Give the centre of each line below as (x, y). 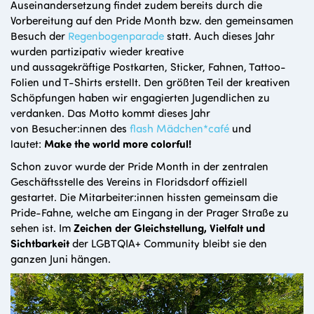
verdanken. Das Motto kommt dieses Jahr (110, 112)
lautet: (26, 143)
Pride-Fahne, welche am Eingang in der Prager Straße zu (150, 212)
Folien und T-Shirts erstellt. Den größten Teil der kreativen (150, 81)
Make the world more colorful (116, 143)
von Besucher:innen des (69, 128)
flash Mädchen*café (179, 128)
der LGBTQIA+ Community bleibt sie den (168, 243)
